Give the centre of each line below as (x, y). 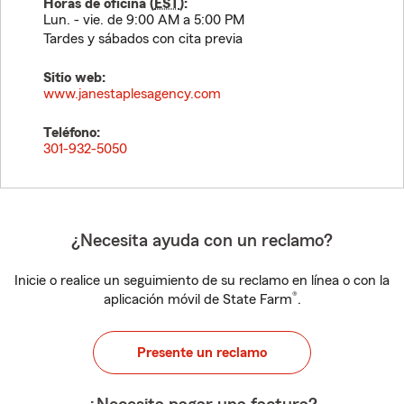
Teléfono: (72, 133)
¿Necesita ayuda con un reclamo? (202, 241)
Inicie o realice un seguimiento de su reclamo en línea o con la (202, 280)
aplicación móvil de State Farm (197, 299)
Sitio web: (74, 78)
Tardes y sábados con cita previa (143, 39)
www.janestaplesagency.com (132, 94)
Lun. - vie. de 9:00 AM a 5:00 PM (144, 20)
